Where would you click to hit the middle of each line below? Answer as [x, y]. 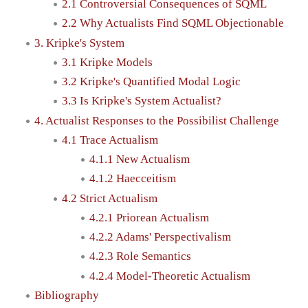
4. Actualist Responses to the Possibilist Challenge [157, 120]
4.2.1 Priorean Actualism [149, 217]
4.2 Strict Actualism [110, 198]
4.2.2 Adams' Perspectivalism [160, 237]
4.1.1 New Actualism [140, 159]
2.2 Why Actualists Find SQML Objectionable [173, 23]
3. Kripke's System [79, 43]
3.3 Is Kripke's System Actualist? [142, 101]
